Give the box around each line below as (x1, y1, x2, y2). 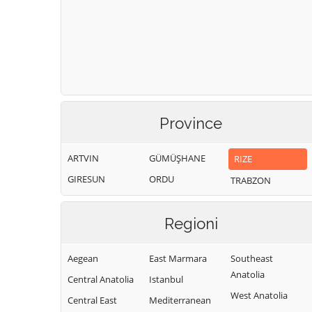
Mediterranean (149, 294, 211, 306)
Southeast (231, 252, 273, 265)
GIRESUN (68, 173, 105, 185)
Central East (68, 294, 117, 306)
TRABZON (231, 174, 271, 187)
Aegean (68, 252, 98, 265)
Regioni (164, 214, 218, 233)
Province (159, 114, 222, 132)
